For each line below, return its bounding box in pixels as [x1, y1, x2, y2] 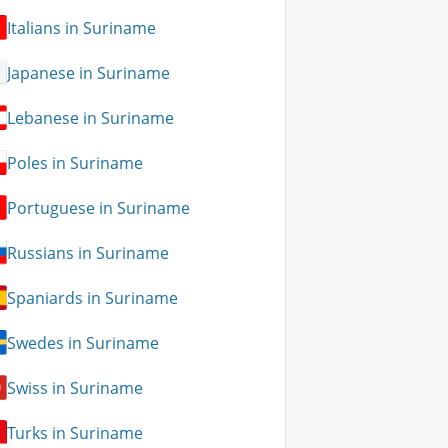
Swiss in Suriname [7, 376, 144, 399]
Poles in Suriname [7, 151, 144, 174]
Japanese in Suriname [7, 61, 171, 84]
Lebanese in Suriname [7, 106, 175, 129]
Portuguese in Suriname [7, 196, 191, 219]
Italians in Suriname [7, 16, 157, 39]
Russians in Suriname [7, 241, 170, 264]
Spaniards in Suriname [7, 286, 179, 309]
